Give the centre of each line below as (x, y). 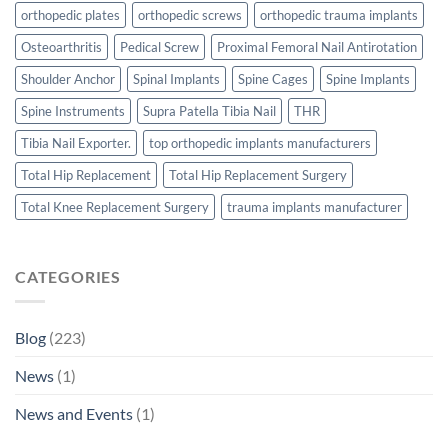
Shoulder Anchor (68, 79)
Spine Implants (368, 79)
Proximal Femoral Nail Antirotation (317, 47)
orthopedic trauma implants (339, 15)
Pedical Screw (159, 47)
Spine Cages (273, 79)
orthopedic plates (70, 15)
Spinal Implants (176, 79)
